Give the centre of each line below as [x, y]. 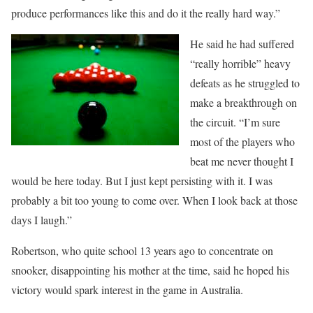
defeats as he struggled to [245, 83]
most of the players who [242, 142]
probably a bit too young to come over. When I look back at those [154, 201]
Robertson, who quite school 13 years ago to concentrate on [142, 251]
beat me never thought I [242, 161]
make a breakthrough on [243, 103]
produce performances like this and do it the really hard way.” [146, 13]
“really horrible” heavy [240, 64]
